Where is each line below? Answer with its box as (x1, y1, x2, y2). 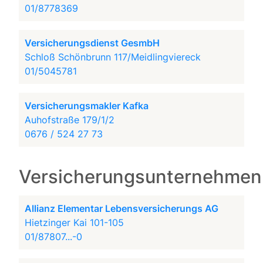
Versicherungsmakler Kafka (25, 100, 149, 112)
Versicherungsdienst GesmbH (25, 37, 160, 49)
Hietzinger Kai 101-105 (25, 217, 124, 228)
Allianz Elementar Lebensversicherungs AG (25, 203, 219, 214)
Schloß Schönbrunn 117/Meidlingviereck (25, 51, 201, 63)
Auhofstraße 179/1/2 (25, 114, 115, 126)
